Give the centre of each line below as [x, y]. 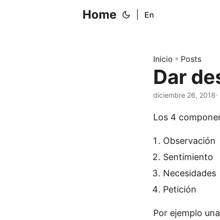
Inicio [163, 59]
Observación [189, 141]
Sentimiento [188, 157]
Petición [180, 189]
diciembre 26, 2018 [184, 95]
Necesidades [190, 173]
